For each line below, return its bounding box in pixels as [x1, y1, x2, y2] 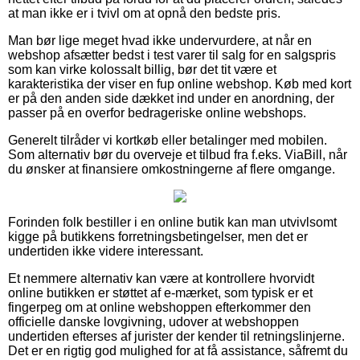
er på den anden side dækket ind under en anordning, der [8, 92, 334, 106]
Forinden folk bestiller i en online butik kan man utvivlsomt [8, 215, 337, 230]
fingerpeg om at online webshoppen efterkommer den [8, 301, 311, 315]
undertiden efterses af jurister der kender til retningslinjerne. [8, 329, 345, 344]
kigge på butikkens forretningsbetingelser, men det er [8, 230, 308, 244]
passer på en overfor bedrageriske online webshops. [8, 106, 306, 121]
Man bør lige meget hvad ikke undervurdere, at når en [8, 34, 312, 48]
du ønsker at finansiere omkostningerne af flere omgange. [8, 162, 335, 177]
